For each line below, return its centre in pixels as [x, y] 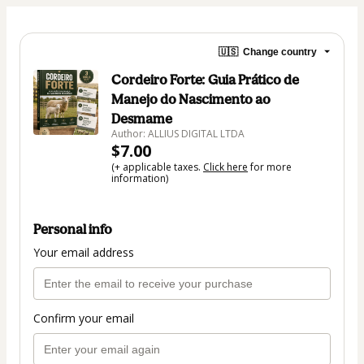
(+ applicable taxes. [157, 167]
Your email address [84, 253]
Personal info [73, 230]
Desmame [142, 119]
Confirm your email [84, 318]
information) [140, 178]
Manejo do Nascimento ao [191, 99]
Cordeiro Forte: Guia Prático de [205, 80]
